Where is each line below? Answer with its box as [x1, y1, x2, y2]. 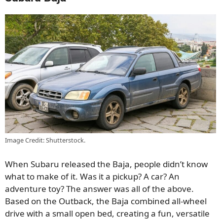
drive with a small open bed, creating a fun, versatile [5, 207, 210, 219]
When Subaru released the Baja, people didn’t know [5, 158, 208, 170]
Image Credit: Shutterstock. [5, 136, 85, 145]
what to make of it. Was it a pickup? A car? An [5, 170, 180, 182]
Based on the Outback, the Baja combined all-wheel [5, 195, 207, 207]
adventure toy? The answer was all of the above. [5, 183, 194, 194]
